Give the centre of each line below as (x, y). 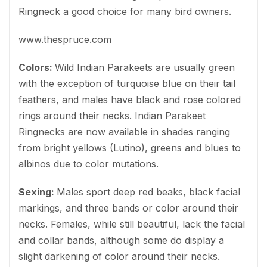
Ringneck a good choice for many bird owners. (125, 11)
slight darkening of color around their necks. (119, 256)
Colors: (37, 67)
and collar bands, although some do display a (121, 240)
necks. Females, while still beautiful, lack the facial (132, 224)
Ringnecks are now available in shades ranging (124, 131)
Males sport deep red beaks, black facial (148, 192)
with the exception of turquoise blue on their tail (127, 83)
